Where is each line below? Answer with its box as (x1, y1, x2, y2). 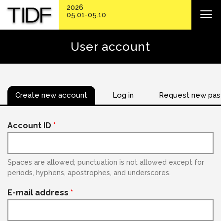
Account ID (7, 121, 53, 130)
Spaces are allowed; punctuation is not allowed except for (7, 158, 204, 166)
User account (71, 39, 150, 54)
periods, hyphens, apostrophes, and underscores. (7, 169, 171, 177)
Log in (112, 91, 134, 100)
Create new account (15, 91, 87, 100)
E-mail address (7, 188, 71, 197)
